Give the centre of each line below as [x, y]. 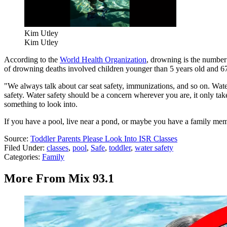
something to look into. [41, 104]
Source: [17, 139]
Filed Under [23, 148]
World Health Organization [103, 60]
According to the [32, 60]
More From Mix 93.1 [59, 179]
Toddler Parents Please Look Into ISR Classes [104, 139]
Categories [21, 157]
